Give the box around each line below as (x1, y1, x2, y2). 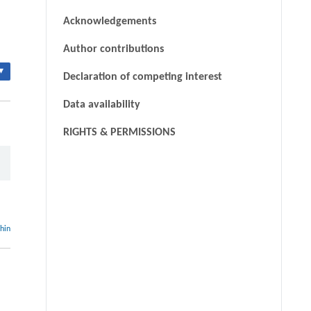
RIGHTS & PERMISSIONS (62, 127, 176, 139)
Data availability (62, 99, 140, 111)
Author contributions (62, 44, 164, 56)
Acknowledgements (62, 16, 156, 28)
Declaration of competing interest (62, 72, 222, 83)
